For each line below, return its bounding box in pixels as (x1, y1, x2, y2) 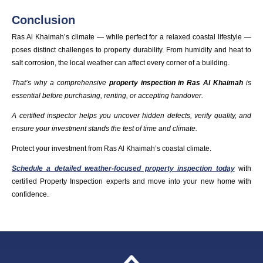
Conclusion (12, 13, 75, 26)
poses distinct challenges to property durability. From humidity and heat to (12, 45, 251, 54)
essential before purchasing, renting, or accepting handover (12, 91, 201, 100)
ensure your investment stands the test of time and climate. (12, 124, 197, 133)
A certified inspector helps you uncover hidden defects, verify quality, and (12, 111, 251, 120)
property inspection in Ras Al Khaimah (109, 78, 244, 87)
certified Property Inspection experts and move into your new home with (12, 177, 251, 186)
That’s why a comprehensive (12, 78, 109, 87)
